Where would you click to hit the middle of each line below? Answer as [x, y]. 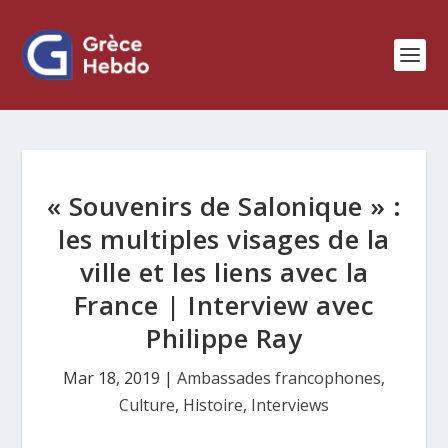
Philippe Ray [224, 338]
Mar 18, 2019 [111, 378]
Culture [147, 405]
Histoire [213, 405]
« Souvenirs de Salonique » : [224, 206]
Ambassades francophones [279, 378]
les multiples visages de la [224, 239]
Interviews [290, 405]
